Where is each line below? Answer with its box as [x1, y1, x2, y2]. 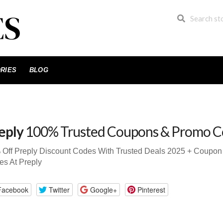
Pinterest [137, 184, 165, 195]
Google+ [90, 184, 117, 195]
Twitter [48, 184, 70, 195]
